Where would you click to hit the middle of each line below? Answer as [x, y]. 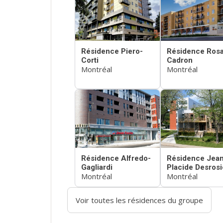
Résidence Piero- [112, 51]
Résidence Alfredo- [116, 159]
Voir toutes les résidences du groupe [139, 200]
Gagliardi [97, 167]
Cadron [180, 60]
